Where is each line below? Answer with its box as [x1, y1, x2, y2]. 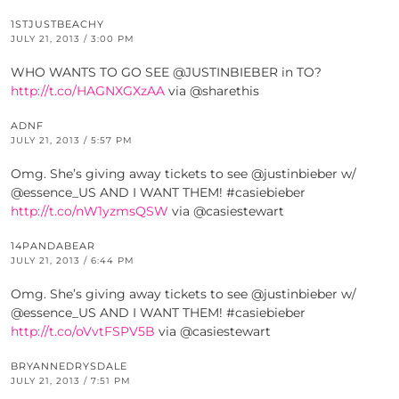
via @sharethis [165, 83, 259, 100]
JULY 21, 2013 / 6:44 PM [11, 255, 134, 267]
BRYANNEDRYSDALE [11, 360, 127, 373]
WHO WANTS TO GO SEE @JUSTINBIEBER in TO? [11, 64, 322, 81]
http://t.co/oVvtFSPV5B [11, 323, 155, 340]
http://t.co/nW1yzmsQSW [11, 203, 168, 220]
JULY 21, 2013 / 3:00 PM [11, 33, 134, 45]
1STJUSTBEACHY [11, 18, 104, 31]
